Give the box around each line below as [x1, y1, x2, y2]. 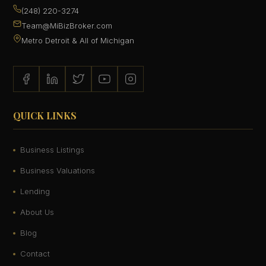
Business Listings [20, 145, 85, 155]
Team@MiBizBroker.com [21, 21, 113, 31]
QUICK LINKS [13, 109, 77, 122]
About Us [20, 207, 55, 217]
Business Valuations [20, 166, 96, 176]
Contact [20, 249, 50, 259]
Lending [20, 186, 50, 197]
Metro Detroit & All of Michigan [21, 36, 135, 46]
